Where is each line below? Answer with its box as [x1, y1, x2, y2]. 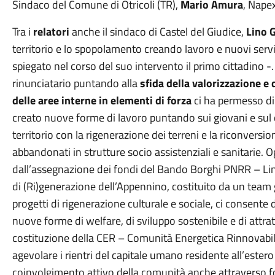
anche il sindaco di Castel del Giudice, [69, 23, 246, 40]
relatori [33, 23, 69, 40]
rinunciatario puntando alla [12, 75, 140, 91]
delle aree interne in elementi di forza [12, 92, 192, 109]
